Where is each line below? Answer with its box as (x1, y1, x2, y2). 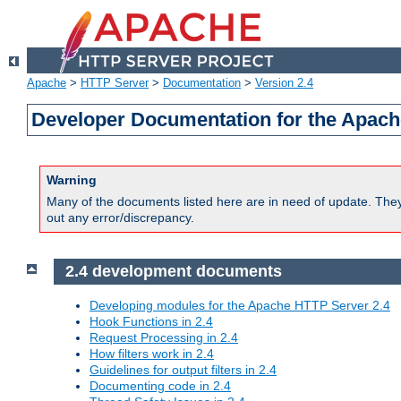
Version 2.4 (255, 76, 313, 90)
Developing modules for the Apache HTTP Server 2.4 (90, 297, 390, 312)
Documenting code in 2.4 (90, 378, 231, 393)
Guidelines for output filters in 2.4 (90, 362, 277, 377)
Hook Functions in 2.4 (90, 313, 213, 328)
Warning (47, 173, 97, 188)
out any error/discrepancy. (47, 210, 194, 226)
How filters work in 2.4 (90, 346, 214, 361)
